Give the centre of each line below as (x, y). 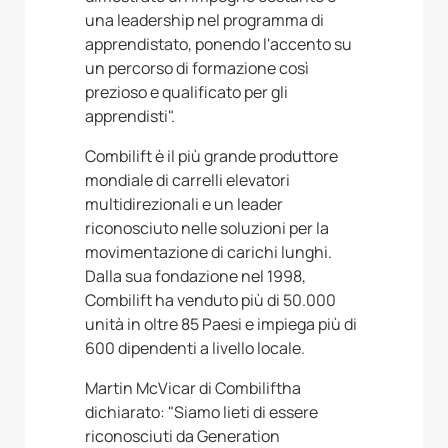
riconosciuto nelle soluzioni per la (207, 228)
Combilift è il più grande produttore (211, 156)
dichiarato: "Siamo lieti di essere (201, 412)
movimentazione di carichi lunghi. (208, 252)
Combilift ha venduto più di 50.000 (210, 300)
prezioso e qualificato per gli (186, 92)
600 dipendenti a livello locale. (195, 348)
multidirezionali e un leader (184, 204)
